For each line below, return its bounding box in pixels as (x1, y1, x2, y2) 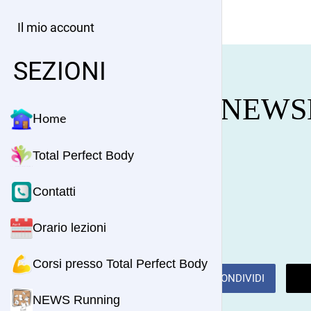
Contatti (33, 185, 76, 199)
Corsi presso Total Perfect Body (33, 257, 208, 271)
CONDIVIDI (214, 271, 264, 285)
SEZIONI (12, 57, 106, 86)
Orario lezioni (33, 221, 106, 235)
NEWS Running (33, 293, 120, 307)
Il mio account (17, 20, 94, 35)
